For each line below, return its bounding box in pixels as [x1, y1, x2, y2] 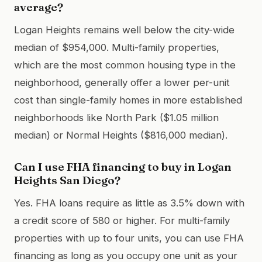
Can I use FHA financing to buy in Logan [14, 159, 232, 174]
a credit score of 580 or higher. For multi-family [14, 214, 230, 226]
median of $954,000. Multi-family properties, [14, 41, 219, 53]
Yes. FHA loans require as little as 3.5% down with [14, 196, 244, 209]
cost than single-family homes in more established [14, 94, 242, 106]
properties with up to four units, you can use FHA [14, 232, 244, 244]
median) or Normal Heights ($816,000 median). [14, 129, 227, 141]
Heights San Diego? [14, 173, 120, 187]
